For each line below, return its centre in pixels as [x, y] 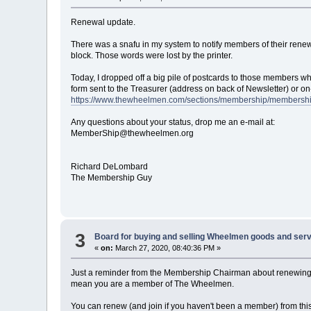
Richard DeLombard [110, 166]
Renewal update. [103, 22]
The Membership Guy [112, 177]
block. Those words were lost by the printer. [152, 55]
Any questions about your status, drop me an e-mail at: [173, 122]
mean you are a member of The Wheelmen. [153, 284]
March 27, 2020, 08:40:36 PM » [167, 248]
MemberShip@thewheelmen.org [133, 133]
